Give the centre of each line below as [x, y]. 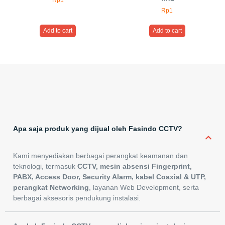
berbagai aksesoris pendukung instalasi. [77, 198]
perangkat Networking [51, 188]
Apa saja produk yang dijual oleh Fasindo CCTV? [98, 129]
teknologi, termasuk [45, 166]
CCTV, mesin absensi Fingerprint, [135, 166]
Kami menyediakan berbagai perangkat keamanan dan [100, 156]
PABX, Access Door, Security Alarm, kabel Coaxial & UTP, [109, 177]
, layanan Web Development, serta [144, 188]
